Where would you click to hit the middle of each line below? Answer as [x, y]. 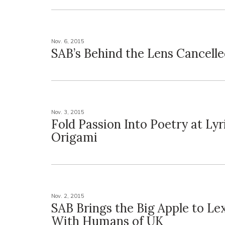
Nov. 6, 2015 [68, 41]
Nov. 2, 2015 [68, 196]
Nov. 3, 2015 [68, 112]
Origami [74, 137]
